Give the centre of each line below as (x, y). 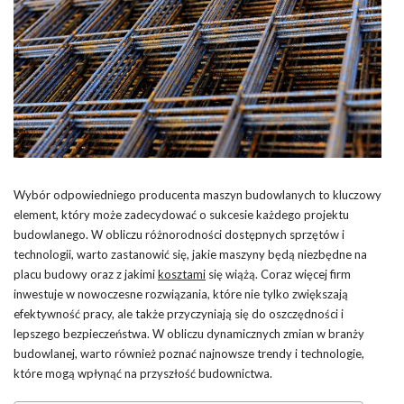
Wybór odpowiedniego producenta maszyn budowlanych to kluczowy (197, 194)
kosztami (182, 274)
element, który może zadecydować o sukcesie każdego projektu (181, 214)
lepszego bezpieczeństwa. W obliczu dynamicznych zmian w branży (189, 333)
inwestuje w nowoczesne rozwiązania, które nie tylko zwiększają (181, 294)
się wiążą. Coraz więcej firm (278, 274)
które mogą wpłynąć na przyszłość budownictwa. (143, 373)
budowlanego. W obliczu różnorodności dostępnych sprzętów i (179, 234)
